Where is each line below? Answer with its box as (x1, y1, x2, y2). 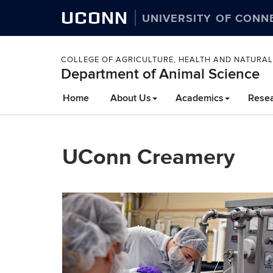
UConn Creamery (62, 140, 235, 172)
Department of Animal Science (61, 65, 260, 83)
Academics (175, 92, 224, 104)
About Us (110, 92, 151, 104)
